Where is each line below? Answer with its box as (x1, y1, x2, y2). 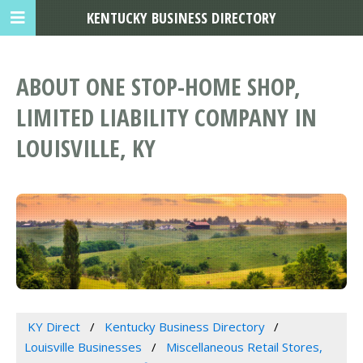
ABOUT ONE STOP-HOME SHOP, (16, 70, 301, 103)
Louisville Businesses (24, 339, 142, 356)
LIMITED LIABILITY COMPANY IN (16, 101, 317, 134)
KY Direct (27, 318, 80, 335)
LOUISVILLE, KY (16, 132, 156, 164)
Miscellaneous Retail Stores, (165, 339, 322, 356)
